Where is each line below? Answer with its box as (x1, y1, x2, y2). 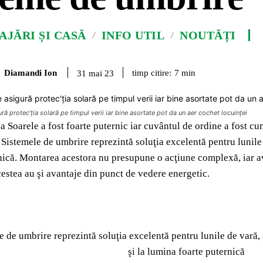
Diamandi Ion (4, 68, 57, 77)
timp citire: (132, 68, 171, 77)
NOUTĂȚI (180, 29, 236, 42)
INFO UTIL (101, 29, 164, 42)
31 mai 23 (77, 68, 114, 78)
